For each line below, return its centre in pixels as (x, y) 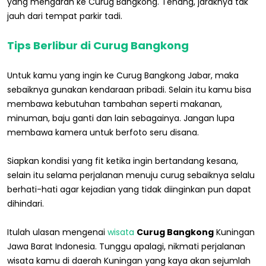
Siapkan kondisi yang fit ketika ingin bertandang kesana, (123, 161)
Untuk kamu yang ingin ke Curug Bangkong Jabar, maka (123, 76)
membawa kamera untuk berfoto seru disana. (103, 133)
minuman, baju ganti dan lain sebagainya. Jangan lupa (121, 118)
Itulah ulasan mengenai (57, 232)
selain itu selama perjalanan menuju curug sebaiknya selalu (131, 175)
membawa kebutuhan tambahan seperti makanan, (115, 104)
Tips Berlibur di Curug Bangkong (98, 46)
